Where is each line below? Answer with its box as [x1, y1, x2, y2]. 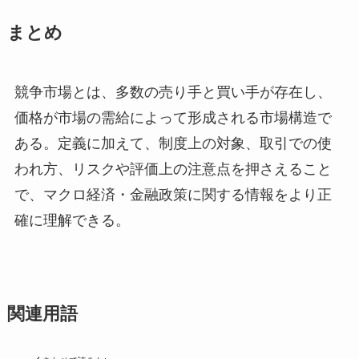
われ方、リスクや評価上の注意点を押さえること [14, 161, 332, 178]
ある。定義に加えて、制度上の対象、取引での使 [14, 135, 332, 152]
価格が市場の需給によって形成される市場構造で [14, 110, 332, 127]
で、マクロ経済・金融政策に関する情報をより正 [14, 187, 332, 204]
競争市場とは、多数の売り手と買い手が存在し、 [14, 84, 332, 101]
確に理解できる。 [14, 212, 130, 229]
